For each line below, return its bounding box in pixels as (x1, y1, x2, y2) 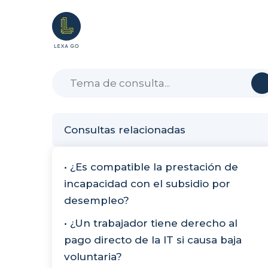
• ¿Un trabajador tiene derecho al (64, 217, 237, 229)
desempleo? (64, 194, 129, 206)
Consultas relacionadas (64, 123, 185, 136)
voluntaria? (64, 250, 122, 263)
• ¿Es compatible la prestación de (64, 160, 238, 173)
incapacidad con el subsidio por (64, 177, 230, 190)
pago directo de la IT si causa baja (64, 233, 242, 246)
